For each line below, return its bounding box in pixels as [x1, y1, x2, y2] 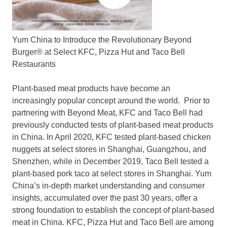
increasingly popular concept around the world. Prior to [12, 96, 210, 105]
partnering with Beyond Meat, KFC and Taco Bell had [12, 108, 203, 118]
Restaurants [12, 60, 56, 69]
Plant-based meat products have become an [12, 84, 170, 93]
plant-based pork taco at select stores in [12, 169, 156, 178]
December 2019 [83, 157, 141, 166]
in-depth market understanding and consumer [40, 181, 205, 191]
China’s [12, 181, 40, 191]
